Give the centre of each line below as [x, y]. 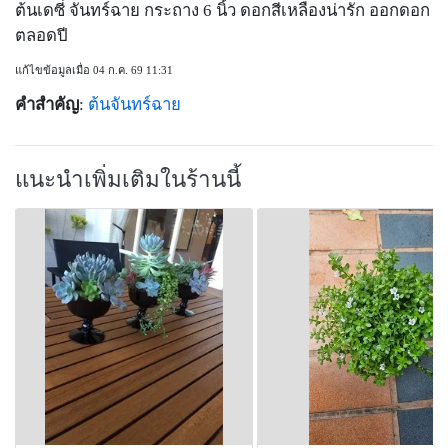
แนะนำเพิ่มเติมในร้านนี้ [128, 180]
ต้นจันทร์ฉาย [134, 105]
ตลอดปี [41, 36]
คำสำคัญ [47, 105]
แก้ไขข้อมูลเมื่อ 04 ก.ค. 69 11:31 [94, 70]
